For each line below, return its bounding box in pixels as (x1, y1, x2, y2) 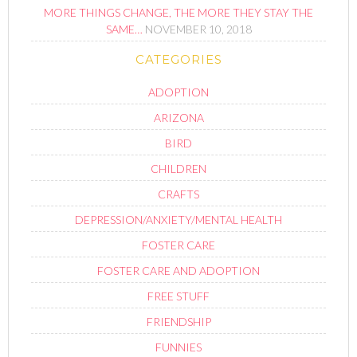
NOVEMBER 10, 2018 (144, 22, 252, 37)
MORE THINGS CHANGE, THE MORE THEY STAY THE (44, 6, 313, 20)
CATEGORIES (135, 52, 222, 68)
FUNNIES (155, 340, 202, 355)
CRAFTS (158, 187, 199, 202)
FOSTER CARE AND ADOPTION (97, 264, 260, 278)
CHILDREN (151, 162, 206, 176)
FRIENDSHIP (146, 315, 211, 329)
